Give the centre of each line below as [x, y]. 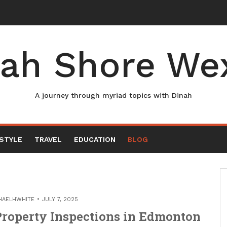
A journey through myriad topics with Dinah [113, 95]
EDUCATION [95, 139]
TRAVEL [48, 139]
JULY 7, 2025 [60, 199]
